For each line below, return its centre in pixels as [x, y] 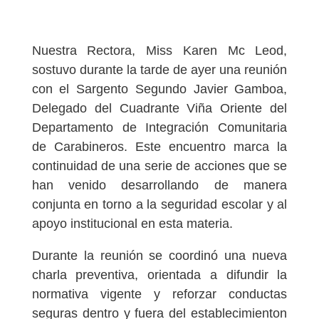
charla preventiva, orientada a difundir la [159, 274]
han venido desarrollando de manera [159, 185]
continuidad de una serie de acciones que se [159, 166]
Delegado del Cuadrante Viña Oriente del [159, 108]
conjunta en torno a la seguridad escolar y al [159, 204]
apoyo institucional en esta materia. [132, 223]
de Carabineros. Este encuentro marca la [159, 146]
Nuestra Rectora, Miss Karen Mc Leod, [159, 50]
